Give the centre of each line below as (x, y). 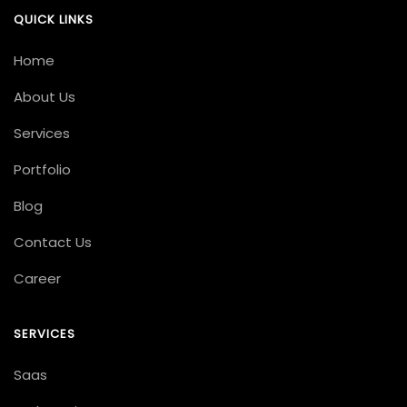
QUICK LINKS (54, 19)
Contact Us (53, 242)
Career (37, 278)
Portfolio (42, 169)
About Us (45, 96)
